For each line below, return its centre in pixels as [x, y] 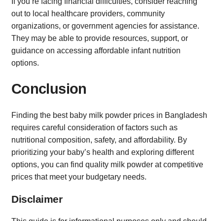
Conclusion [49, 89]
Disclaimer [37, 199]
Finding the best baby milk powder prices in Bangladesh [109, 115]
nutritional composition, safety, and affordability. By [99, 140]
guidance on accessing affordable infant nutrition [96, 51]
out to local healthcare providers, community [88, 14]
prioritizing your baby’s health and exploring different [103, 152]
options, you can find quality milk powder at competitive [107, 165]
